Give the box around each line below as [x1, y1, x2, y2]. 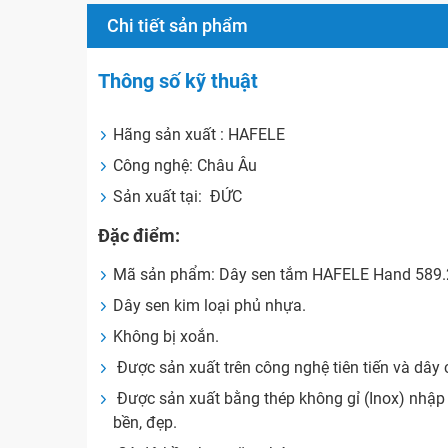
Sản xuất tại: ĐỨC [113, 187, 243, 207]
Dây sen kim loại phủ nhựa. [113, 296, 307, 316]
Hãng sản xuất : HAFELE [113, 125, 286, 145]
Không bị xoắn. [113, 327, 220, 347]
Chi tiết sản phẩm [107, 15, 248, 37]
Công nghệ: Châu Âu [113, 156, 258, 176]
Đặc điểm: [98, 225, 181, 247]
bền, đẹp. [113, 413, 178, 433]
